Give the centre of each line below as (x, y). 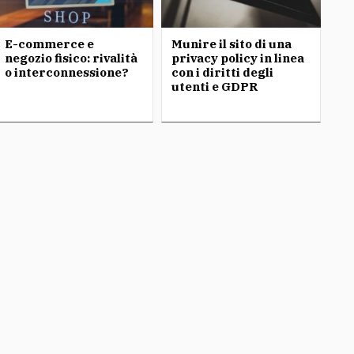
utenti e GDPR (215, 87)
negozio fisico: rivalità (71, 58)
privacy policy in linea (238, 58)
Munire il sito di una (232, 44)
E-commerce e (49, 44)
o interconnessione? (66, 72)
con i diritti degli (223, 72)
